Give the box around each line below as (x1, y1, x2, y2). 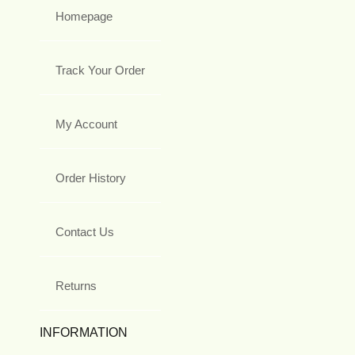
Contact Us (55, 224, 114, 239)
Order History (55, 170, 126, 185)
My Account (55, 116, 117, 131)
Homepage (55, 9, 113, 23)
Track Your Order (55, 63, 145, 77)
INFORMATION (40, 325, 128, 339)
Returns (55, 278, 97, 292)
